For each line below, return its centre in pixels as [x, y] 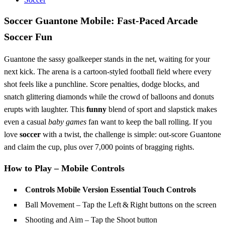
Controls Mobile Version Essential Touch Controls [110, 190]
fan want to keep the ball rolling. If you [149, 122]
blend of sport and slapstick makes [162, 109]
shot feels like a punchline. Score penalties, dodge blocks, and [102, 84]
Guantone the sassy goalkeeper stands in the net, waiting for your [107, 59]
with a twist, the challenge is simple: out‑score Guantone [131, 135]
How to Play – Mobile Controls [64, 168]
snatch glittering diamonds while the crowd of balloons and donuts [109, 97]
